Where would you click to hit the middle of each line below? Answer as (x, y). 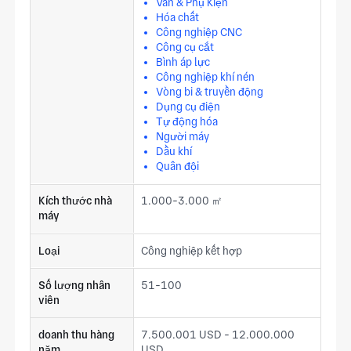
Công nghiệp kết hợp (192, 250)
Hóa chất (178, 18)
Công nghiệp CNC (199, 33)
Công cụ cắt (185, 47)
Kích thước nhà (75, 201)
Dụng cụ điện (188, 107)
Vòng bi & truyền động (210, 92)
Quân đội (178, 166)
